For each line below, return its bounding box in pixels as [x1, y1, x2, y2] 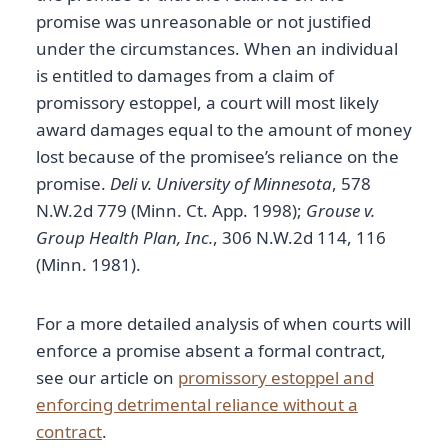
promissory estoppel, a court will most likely [36, 91, 379, 115]
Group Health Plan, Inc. [36, 226, 213, 250]
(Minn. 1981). [36, 253, 141, 277]
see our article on [36, 366, 178, 390]
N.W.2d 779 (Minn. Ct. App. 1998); [36, 199, 306, 223]
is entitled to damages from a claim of [36, 64, 334, 88]
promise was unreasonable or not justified [36, 10, 371, 34]
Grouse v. [306, 199, 375, 223]
